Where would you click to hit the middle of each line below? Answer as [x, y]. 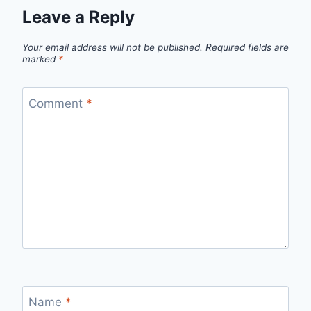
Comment [57, 103]
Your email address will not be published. [112, 48]
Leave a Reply [78, 17]
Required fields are [247, 48]
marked [40, 59]
